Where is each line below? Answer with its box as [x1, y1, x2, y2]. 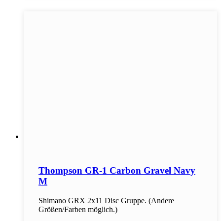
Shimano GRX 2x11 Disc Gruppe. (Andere [38, 196, 174, 205]
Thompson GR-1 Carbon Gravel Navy [38, 165, 195, 176]
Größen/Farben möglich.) [38, 205, 117, 214]
